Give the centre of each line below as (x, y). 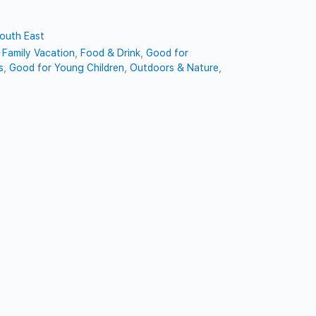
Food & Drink (111, 53)
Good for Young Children (67, 67)
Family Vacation (39, 53)
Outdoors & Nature (175, 67)
